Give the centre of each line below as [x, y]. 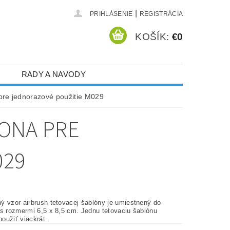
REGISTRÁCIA [161, 14]
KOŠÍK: [152, 36]
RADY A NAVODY [53, 74]
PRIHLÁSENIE [111, 14]
